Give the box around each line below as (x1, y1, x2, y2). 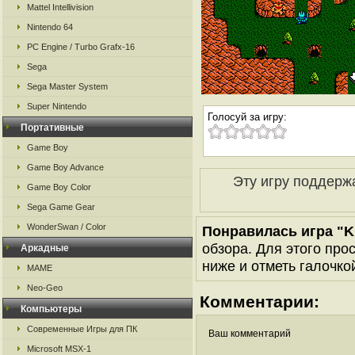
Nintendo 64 (27, 22, 73, 32)
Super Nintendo (27, 101, 86, 111)
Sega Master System (27, 82, 108, 91)
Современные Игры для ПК (27, 324, 137, 334)
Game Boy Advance (27, 162, 104, 172)
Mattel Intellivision (27, 2, 94, 12)
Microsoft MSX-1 (27, 344, 91, 353)
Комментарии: (200, 292, 319, 311)
